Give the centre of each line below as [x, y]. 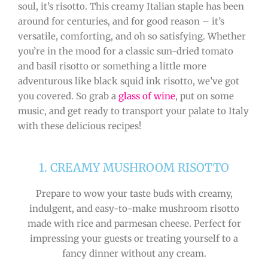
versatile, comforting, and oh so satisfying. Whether [132, 36]
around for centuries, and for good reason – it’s [121, 22]
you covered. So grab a [68, 96]
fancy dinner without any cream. [134, 253]
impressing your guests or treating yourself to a [134, 238]
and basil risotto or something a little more [112, 66]
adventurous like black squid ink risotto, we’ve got [129, 81]
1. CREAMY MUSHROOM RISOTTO [134, 167]
